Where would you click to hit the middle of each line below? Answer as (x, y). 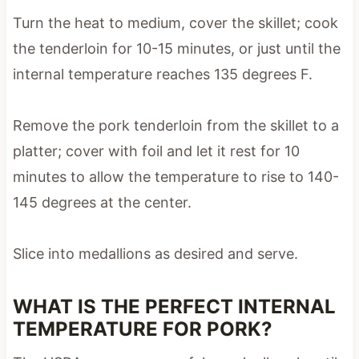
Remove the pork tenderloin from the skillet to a (175, 125)
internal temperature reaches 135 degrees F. (162, 74)
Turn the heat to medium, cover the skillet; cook (175, 22)
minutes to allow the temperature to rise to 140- (175, 176)
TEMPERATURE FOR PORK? (142, 329)
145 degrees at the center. (102, 202)
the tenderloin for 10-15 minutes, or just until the (176, 48)
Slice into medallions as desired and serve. (155, 253)
